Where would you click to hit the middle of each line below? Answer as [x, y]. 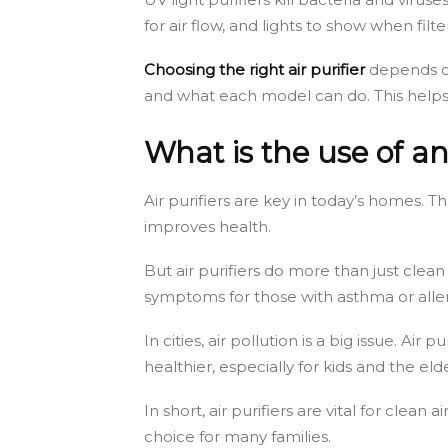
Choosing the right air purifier [254, 69]
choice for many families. [237, 436]
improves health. [207, 226]
